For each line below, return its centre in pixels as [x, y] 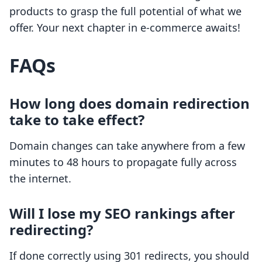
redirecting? [51, 230]
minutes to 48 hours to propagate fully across [123, 162]
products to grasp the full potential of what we [125, 11]
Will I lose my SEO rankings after [122, 213]
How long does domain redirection [130, 104]
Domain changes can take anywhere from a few [127, 146]
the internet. [40, 179]
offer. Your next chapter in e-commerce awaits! [125, 28]
